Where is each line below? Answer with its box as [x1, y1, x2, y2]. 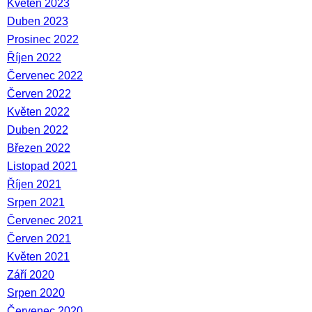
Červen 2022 [7, 88, 71, 100]
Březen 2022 [7, 142, 70, 154]
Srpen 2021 [7, 196, 65, 208]
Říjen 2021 [7, 178, 61, 190]
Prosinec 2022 [7, 33, 79, 45]
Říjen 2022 [7, 52, 61, 63]
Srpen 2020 [7, 287, 65, 299]
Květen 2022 [7, 106, 70, 118]
